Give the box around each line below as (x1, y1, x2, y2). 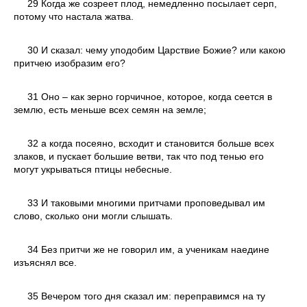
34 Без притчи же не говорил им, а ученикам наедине (27, 243, 269, 255)
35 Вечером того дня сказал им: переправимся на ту (27, 290, 265, 302)
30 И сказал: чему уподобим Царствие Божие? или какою (27, 44, 286, 56)
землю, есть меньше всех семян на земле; (14, 103, 206, 115)
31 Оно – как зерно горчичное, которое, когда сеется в (27, 90, 272, 102)
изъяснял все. (14, 256, 77, 268)
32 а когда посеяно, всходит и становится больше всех (27, 137, 274, 149)
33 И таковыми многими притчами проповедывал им (27, 197, 265, 208)
